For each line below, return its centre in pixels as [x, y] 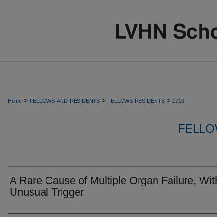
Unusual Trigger [47, 192]
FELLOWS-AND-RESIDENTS [65, 101]
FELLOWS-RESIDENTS [136, 101]
